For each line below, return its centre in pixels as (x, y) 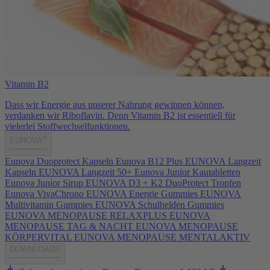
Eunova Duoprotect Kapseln (59, 161)
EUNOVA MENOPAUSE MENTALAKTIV (162, 237)
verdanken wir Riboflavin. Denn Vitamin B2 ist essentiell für (120, 116)
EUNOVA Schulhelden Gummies (160, 204)
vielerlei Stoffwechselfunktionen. (67, 127)
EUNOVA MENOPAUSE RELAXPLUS (86, 215)
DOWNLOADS (35, 249)
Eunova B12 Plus (149, 161)
